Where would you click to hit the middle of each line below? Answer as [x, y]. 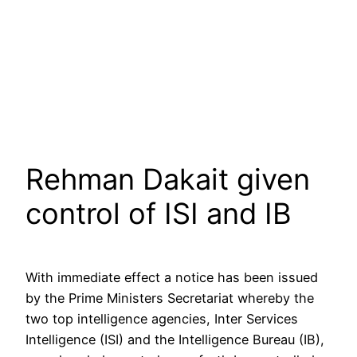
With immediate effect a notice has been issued [172, 278]
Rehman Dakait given [168, 180]
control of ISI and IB [159, 214]
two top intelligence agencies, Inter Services [162, 319]
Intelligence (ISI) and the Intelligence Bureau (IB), [175, 340]
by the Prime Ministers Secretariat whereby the [170, 298]
